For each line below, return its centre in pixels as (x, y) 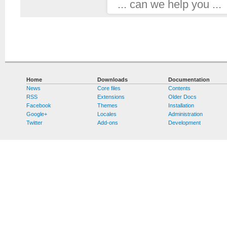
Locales (107, 114)
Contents (180, 88)
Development (185, 123)
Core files (109, 88)
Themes (108, 106)
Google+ (37, 114)
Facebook (39, 106)
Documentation (189, 80)
